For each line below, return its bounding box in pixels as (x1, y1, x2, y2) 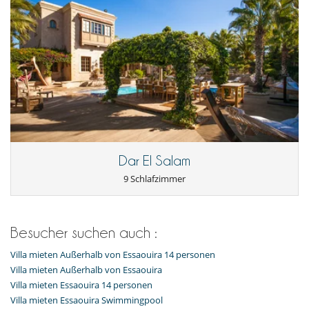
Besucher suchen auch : (10, 224, 157, 241)
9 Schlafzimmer (123, 172, 186, 186)
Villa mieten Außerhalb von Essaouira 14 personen (10, 248, 215, 261)
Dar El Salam (119, 153, 190, 169)
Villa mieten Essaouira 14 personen (10, 279, 152, 292)
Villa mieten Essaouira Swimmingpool (10, 294, 163, 307)
